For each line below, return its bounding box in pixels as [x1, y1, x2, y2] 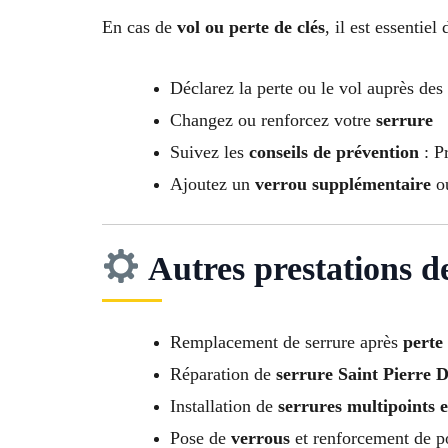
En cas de [102, 17, 177, 38]
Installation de [170, 395, 278, 416]
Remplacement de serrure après [170, 331, 403, 352]
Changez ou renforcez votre [170, 109, 376, 130]
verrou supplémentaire [255, 173, 431, 194]
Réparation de [170, 363, 276, 384]
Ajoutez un [170, 173, 255, 194]
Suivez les [170, 141, 249, 162]
